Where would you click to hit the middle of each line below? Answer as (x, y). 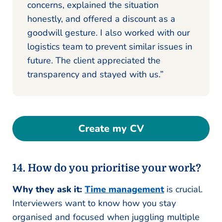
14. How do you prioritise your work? (107, 168)
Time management (124, 189)
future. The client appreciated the (94, 60)
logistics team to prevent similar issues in (110, 46)
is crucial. (183, 189)
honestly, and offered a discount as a (101, 19)
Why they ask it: (49, 189)
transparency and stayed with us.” (95, 74)
